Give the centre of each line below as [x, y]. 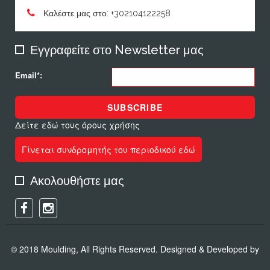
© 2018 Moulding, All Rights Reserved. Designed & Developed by [135, 249]
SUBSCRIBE [135, 107]
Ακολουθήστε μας [77, 181]
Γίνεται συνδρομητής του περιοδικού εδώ [108, 149]
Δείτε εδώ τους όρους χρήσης [77, 124]
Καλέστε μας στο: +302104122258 [106, 13]
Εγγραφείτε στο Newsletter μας [117, 50]
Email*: [29, 75]
